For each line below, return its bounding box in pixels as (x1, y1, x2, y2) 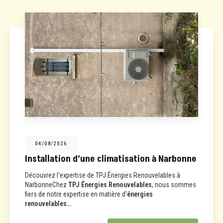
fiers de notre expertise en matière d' (25, 190, 127, 198)
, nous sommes (152, 180, 196, 189)
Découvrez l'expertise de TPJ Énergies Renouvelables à (25, 171, 180, 179)
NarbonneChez (25, 180, 68, 189)
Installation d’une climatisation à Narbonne (25, 152, 197, 165)
